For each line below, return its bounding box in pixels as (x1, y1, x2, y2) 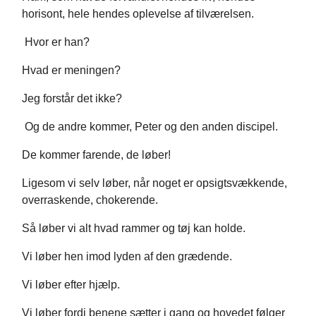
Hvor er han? (22, 36, 90, 49)
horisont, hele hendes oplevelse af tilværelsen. (22, 8, 254, 20)
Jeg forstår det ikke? (22, 92, 122, 105)
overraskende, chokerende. (22, 194, 158, 207)
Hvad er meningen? (22, 64, 121, 77)
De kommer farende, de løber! (22, 149, 171, 162)
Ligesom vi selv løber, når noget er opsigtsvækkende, (22, 177, 287, 190)
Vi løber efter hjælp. (22, 279, 120, 291)
